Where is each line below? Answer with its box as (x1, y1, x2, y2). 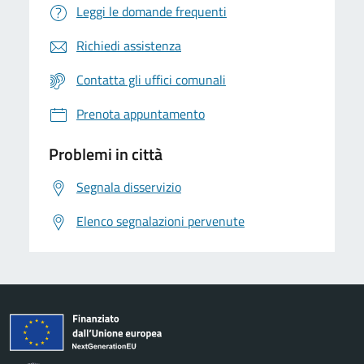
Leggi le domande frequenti (76, 2, 227, 22)
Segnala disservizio (76, 177, 181, 197)
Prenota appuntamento (76, 104, 205, 124)
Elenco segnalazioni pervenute (76, 211, 245, 232)
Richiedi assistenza (76, 36, 181, 56)
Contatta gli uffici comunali (76, 70, 226, 90)
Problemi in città (49, 141, 162, 167)
